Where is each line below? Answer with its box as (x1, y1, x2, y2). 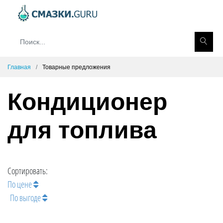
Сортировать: (7, 165, 48, 177)
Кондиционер (7, 89, 167, 115)
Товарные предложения (42, 64, 111, 71)
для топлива (7, 117, 157, 143)
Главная (7, 64, 31, 71)
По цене (7, 178, 33, 190)
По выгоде (10, 192, 42, 204)
